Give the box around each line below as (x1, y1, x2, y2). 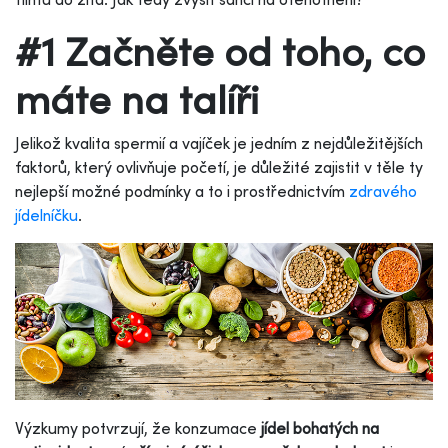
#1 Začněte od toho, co (15, 24, 425, 76)
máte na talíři (15, 72, 259, 124)
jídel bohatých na (261, 417, 379, 438)
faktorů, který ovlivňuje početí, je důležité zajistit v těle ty (15, 156, 423, 177)
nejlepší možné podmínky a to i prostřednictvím (15, 180, 349, 201)
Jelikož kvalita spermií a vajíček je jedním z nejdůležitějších (15, 132, 423, 153)
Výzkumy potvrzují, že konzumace (15, 417, 261, 438)
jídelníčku (15, 204, 78, 225)
